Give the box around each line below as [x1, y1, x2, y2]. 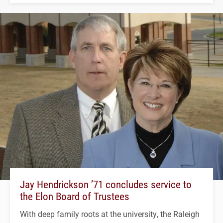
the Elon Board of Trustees [20, 189, 129, 203]
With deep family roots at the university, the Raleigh [20, 208, 200, 219]
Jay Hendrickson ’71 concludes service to [20, 177, 192, 191]
